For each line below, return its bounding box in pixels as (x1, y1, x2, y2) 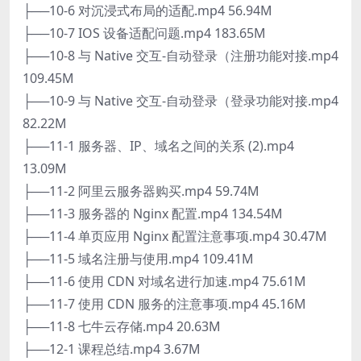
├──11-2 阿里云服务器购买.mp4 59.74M (23, 181, 259, 200)
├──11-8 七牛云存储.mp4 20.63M (23, 317, 221, 335)
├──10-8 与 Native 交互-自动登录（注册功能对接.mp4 (23, 46, 338, 64)
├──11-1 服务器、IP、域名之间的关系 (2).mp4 (23, 136, 294, 155)
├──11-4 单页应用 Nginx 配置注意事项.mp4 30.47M (23, 226, 327, 245)
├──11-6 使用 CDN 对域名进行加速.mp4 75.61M (23, 272, 306, 290)
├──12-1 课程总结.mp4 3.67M (23, 339, 201, 358)
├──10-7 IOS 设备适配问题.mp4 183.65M (23, 23, 266, 42)
